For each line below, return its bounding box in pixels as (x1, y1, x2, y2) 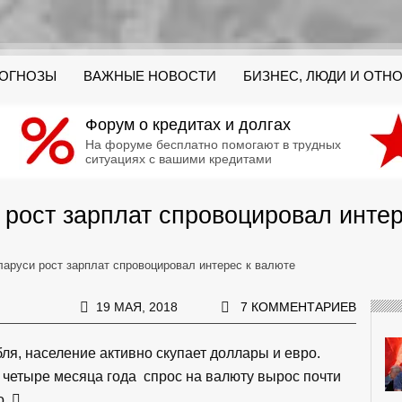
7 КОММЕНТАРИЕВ (240, 299, 356, 314)
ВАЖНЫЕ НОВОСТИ (83, 69, 216, 83)
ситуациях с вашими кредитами (85, 152, 272, 166)
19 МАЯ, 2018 (95, 299, 178, 314)
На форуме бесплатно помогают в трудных (85, 137, 341, 152)
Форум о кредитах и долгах (85, 116, 291, 134)
